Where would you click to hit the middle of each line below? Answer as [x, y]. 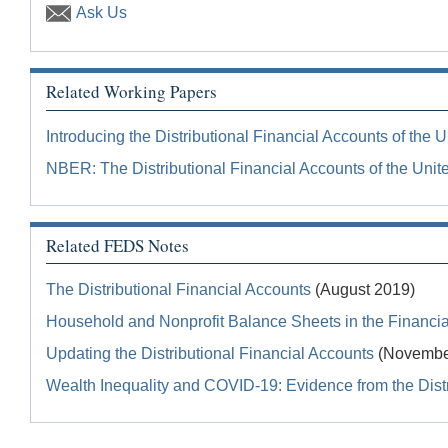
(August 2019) [363, 290]
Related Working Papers [131, 92]
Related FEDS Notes [117, 245]
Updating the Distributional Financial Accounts [210, 354]
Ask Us [101, 12]
